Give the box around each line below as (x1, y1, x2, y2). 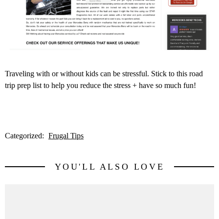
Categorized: (5, 131, 46, 140)
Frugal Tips (48, 131, 84, 140)
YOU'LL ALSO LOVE (54, 161, 165, 172)
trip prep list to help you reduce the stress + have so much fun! (5, 81, 196, 90)
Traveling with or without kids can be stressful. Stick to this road (5, 69, 203, 78)
